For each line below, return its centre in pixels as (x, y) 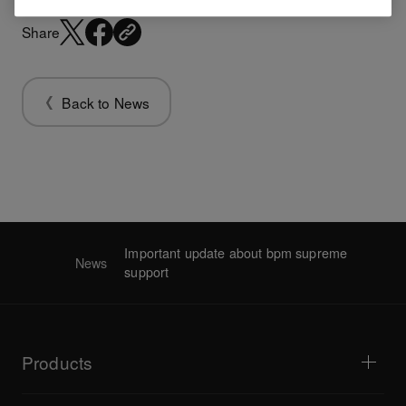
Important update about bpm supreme (236, 253)
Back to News (106, 102)
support (147, 272)
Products (57, 362)
